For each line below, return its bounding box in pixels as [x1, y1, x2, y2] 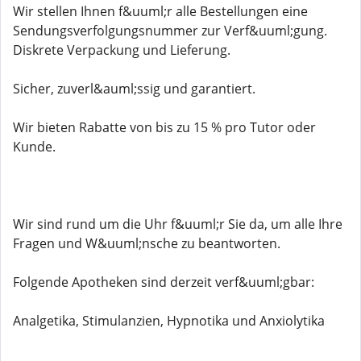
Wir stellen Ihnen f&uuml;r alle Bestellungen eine [13, 2, 308, 20]
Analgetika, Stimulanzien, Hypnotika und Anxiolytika [13, 312, 325, 330]
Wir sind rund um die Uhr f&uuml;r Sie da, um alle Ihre [13, 215, 342, 233]
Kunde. [13, 138, 56, 156]
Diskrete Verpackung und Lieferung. [13, 41, 230, 59]
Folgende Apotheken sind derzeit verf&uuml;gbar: [13, 273, 314, 291]
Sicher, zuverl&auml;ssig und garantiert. [13, 80, 255, 98]
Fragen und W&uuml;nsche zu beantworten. [13, 234, 280, 252]
